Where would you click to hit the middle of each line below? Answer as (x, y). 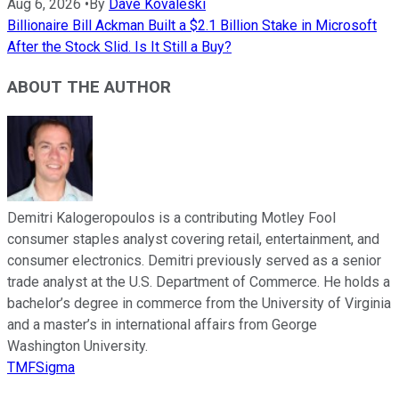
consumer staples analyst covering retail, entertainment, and (193, 240)
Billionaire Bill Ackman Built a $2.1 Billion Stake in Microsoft (192, 26)
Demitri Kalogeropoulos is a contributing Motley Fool (171, 218)
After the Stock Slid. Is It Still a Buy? (119, 47)
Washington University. (77, 346)
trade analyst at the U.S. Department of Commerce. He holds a (199, 282)
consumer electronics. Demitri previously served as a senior (194, 261)
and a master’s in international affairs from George (162, 325)
